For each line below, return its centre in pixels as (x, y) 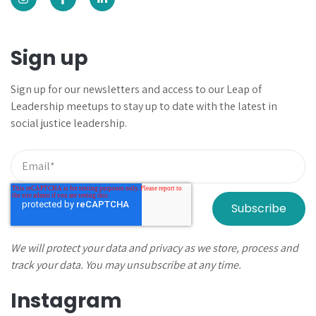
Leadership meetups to (66, 106)
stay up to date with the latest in (199, 106)
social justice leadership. (69, 123)
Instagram (66, 300)
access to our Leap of (212, 89)
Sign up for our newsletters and (86, 89)
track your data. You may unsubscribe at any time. (126, 265)
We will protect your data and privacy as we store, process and (154, 248)
